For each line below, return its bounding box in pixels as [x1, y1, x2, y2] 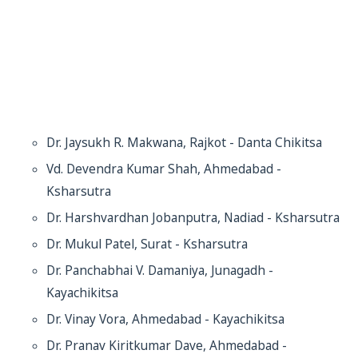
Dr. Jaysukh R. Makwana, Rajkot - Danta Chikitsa [46, 134, 322, 151]
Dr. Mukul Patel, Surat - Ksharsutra [46, 236, 248, 253]
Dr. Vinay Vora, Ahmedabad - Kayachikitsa [46, 311, 284, 328]
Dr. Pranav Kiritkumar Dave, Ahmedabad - [46, 337, 287, 354]
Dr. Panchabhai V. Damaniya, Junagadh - [46, 262, 273, 279]
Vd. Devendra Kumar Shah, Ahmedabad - [46, 161, 281, 177]
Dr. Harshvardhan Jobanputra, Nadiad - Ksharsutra [46, 209, 340, 226]
